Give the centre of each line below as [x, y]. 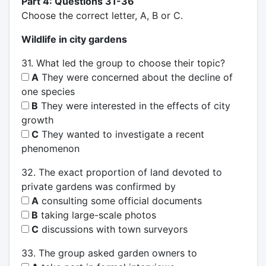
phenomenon [50, 148]
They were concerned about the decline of [135, 77]
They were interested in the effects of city [134, 105]
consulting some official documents [120, 200]
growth [37, 120]
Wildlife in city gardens [74, 39]
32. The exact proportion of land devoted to [121, 172]
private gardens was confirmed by [98, 186]
